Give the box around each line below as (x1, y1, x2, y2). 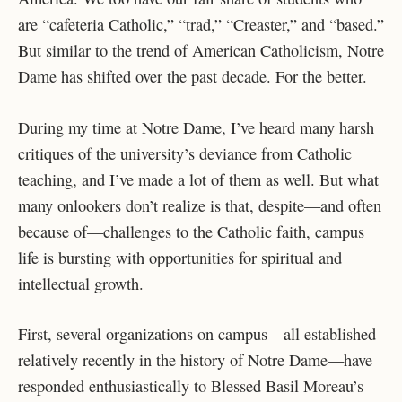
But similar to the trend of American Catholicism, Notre (18, 39, 384, 62)
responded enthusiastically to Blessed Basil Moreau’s (18, 375, 363, 398)
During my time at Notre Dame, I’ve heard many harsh (18, 116, 374, 138)
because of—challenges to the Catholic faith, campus (18, 220, 364, 242)
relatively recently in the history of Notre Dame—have (18, 349, 372, 371)
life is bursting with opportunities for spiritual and (18, 246, 342, 268)
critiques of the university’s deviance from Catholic (18, 142, 352, 164)
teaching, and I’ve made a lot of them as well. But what (18, 168, 379, 190)
